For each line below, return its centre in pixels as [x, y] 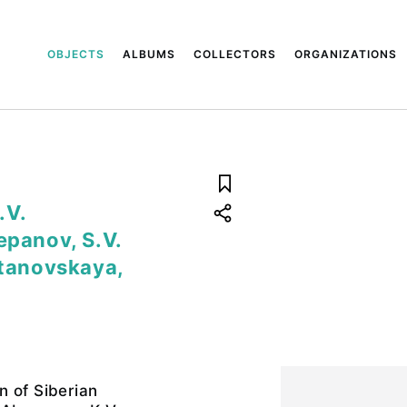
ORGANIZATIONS [346, 54]
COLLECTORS [235, 54]
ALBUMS [149, 54]
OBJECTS [76, 54]
